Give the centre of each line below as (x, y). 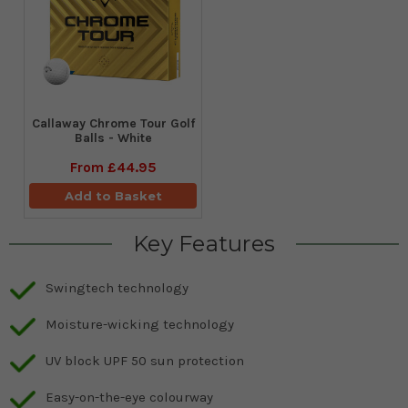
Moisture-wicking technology (140, 324)
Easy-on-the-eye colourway (129, 397)
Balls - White (113, 138)
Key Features (204, 243)
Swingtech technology (117, 287)
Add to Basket (113, 195)
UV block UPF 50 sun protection (145, 360)
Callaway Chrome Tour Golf (113, 123)
